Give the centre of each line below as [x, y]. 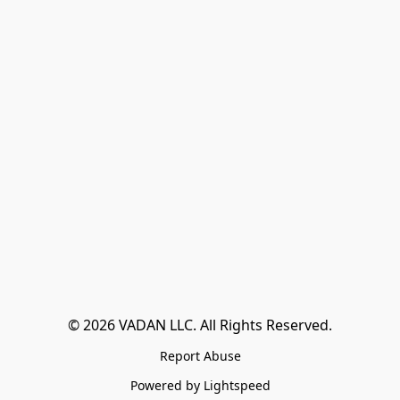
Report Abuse [200, 356]
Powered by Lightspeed [200, 385]
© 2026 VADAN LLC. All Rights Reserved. [200, 325]
